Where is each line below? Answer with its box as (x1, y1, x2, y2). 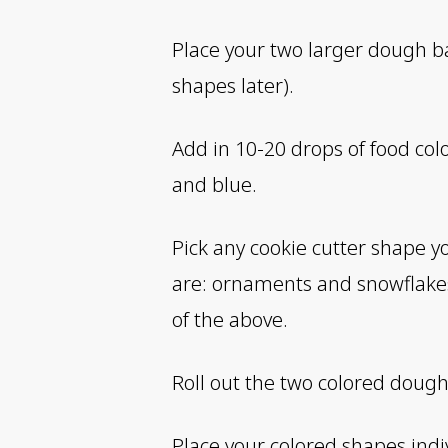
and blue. (172, 171, 257, 199)
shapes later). (172, 72, 294, 100)
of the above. (172, 306, 288, 334)
